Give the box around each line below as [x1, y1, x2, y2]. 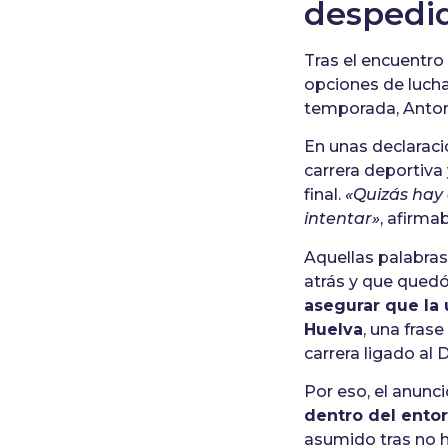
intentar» [304, 209, 381, 229]
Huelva [304, 319, 364, 339]
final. [304, 185, 346, 205]
